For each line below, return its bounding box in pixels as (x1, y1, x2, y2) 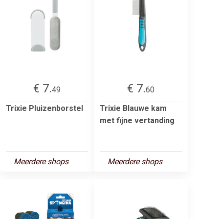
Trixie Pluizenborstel (6, 103, 83, 113)
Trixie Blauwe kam (100, 103, 167, 113)
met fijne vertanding (100, 115, 175, 125)
